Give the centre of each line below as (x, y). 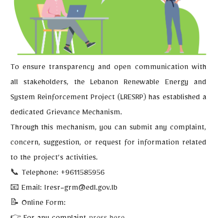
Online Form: (43, 204)
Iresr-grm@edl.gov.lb (79, 189)
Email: (31, 189)
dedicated (28, 114)
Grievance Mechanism (83, 114)
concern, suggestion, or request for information (94, 144)
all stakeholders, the (50, 83)
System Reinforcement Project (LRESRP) (78, 99)
